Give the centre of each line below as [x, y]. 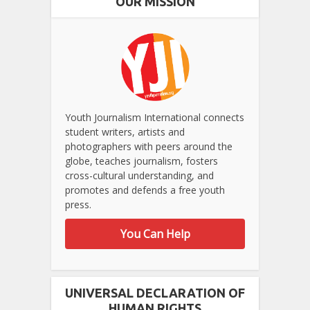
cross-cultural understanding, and [139, 176]
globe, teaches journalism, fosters [142, 161]
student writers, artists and [125, 132]
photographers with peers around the [149, 147]
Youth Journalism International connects [155, 118]
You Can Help [155, 234]
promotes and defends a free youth [145, 190]
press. [78, 205]
